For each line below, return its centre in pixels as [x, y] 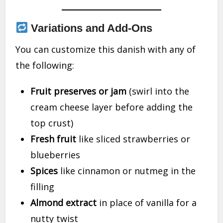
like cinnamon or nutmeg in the [127, 171]
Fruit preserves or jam [79, 91]
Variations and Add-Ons [90, 28]
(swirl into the [158, 91]
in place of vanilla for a [147, 203]
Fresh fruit [54, 139]
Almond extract [64, 203]
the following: [45, 65]
